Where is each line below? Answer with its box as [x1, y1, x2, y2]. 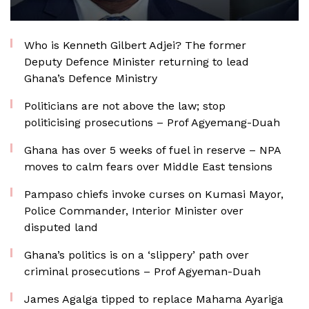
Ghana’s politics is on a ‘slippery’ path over [24, 248, 249, 261]
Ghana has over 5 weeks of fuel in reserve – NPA [24, 143, 281, 157]
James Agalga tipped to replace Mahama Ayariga [24, 292, 283, 306]
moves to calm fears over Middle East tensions [24, 160, 272, 173]
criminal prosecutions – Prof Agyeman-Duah [24, 265, 261, 278]
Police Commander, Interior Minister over [24, 204, 243, 217]
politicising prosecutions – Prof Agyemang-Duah [24, 116, 280, 129]
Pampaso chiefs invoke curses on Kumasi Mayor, [24, 188, 283, 201]
